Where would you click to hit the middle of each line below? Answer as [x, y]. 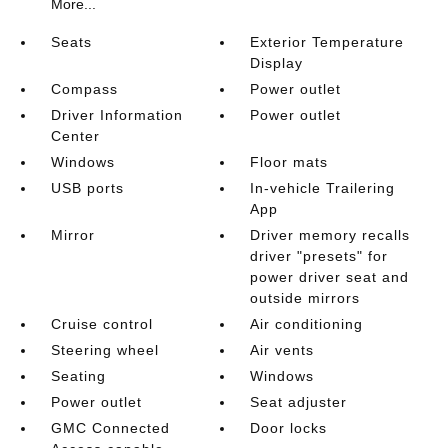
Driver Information [116, 114]
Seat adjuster [299, 401]
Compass [84, 88]
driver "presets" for [319, 255]
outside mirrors [305, 297]
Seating [78, 375]
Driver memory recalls [330, 234]
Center [75, 135]
